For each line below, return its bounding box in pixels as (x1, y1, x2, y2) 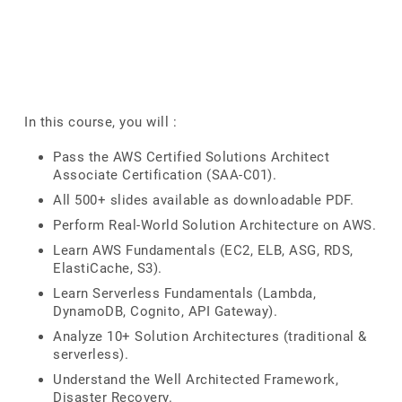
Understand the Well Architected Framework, (53, 371, 338, 388)
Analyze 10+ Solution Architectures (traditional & (53, 328, 367, 345)
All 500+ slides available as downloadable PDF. (53, 192, 354, 208)
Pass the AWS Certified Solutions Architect (53, 149, 329, 165)
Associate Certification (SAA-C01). (53, 167, 276, 183)
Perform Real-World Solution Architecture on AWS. (53, 217, 376, 233)
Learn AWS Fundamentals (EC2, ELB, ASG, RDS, (53, 242, 354, 258)
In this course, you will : (24, 114, 177, 130)
